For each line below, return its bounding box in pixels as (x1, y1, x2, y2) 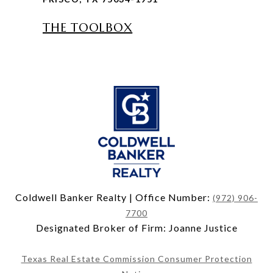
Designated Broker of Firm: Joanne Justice (35, 221, 238, 233)
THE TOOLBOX (43, 19, 133, 35)
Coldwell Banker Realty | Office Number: (15, 191, 213, 203)
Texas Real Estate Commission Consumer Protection (21, 253, 252, 264)
